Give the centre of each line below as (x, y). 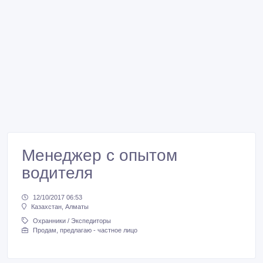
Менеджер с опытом (100, 155)
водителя (57, 173)
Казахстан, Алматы (60, 207)
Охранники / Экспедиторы (72, 221)
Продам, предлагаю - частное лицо (85, 230)
